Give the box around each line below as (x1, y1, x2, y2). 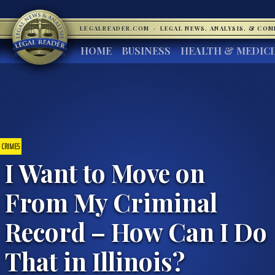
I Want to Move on (5, 155, 205, 189)
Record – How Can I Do (5, 214, 267, 248)
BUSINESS (122, 44, 171, 57)
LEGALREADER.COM (80, 25, 152, 32)
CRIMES (2, 139, 20, 153)
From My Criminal (5, 185, 217, 219)
